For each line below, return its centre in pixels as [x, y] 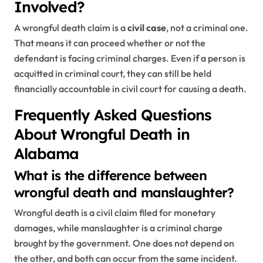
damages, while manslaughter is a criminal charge [118, 227]
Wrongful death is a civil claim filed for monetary [115, 212]
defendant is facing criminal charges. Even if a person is [130, 58]
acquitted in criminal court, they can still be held [113, 74]
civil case [147, 28]
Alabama [47, 154]
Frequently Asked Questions [113, 115]
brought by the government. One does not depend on [124, 243]
